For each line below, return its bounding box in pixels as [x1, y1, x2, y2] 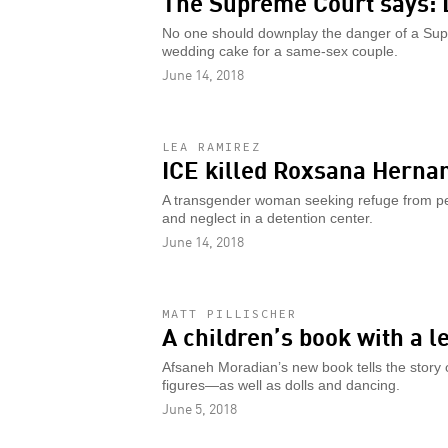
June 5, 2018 [162, 397, 237, 418]
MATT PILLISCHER [162, 305, 297, 321]
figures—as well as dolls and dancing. [162, 377, 400, 393]
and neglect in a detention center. [162, 210, 373, 226]
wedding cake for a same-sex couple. [162, 43, 398, 59]
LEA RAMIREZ [162, 138, 261, 154]
